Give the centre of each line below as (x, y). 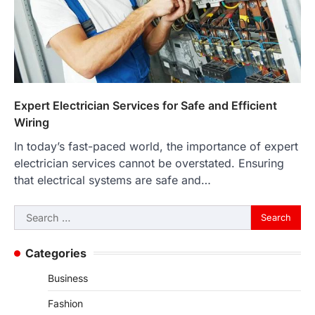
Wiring (32, 122)
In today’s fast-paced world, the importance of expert (156, 146)
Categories (56, 253)
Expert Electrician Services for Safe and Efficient (146, 105)
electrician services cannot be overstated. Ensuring (149, 163)
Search (32, 213)
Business (68, 278)
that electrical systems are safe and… (112, 180)
